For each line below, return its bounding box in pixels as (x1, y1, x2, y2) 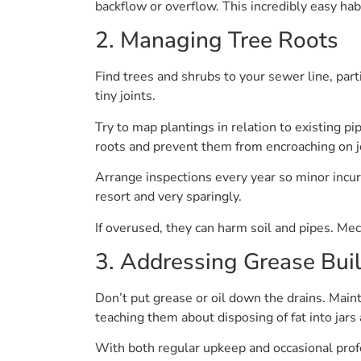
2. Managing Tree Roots (95, 25, 338, 56)
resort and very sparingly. (95, 188, 242, 206)
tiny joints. (95, 87, 156, 106)
